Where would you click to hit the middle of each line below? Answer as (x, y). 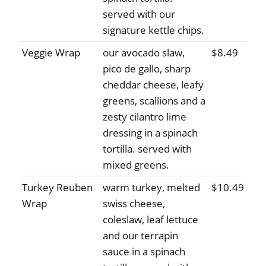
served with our (139, 14)
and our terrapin (140, 236)
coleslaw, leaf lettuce (151, 220)
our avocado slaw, (144, 53)
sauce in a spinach (144, 252)
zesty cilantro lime (145, 117)
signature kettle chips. (153, 30)
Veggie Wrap (51, 53)
